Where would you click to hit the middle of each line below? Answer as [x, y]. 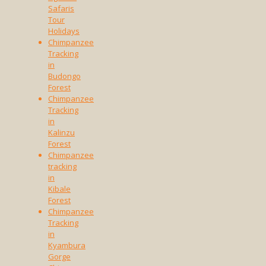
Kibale [59, 189]
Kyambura [67, 246]
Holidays [64, 31]
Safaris [61, 9]
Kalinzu [61, 133]
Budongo [64, 76]
